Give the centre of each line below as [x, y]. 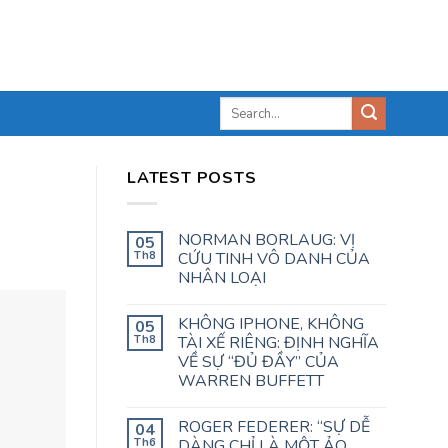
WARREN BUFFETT [251, 380]
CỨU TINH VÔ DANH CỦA [274, 258]
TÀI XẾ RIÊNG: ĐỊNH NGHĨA [278, 342]
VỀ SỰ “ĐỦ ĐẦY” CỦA [258, 361]
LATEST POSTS [192, 178]
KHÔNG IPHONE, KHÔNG [271, 323]
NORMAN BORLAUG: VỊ [266, 239]
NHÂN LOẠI [222, 277]
